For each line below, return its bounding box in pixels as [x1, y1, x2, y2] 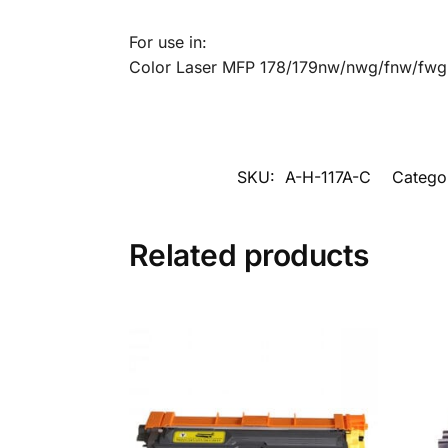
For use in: [128, 31, 207, 52]
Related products [128, 237, 369, 274]
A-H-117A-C [284, 167, 371, 188]
